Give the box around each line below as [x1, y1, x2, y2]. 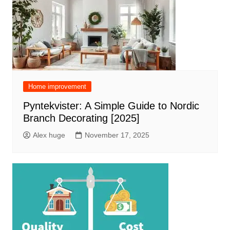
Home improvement [28, 83, 86, 91]
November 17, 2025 [84, 131, 149, 140]
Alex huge [32, 131, 65, 140]
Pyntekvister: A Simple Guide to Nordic [23, 100, 199, 112]
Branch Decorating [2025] [23, 112, 140, 124]
